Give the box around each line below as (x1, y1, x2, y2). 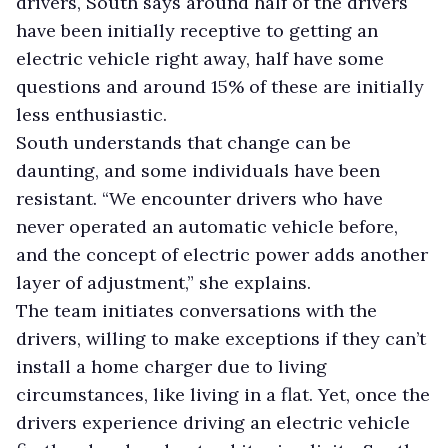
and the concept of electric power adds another (16, 242, 428, 266)
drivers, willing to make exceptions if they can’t (16, 326, 426, 350)
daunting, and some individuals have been (16, 158, 380, 182)
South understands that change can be (16, 130, 351, 154)
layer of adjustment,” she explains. (16, 270, 311, 294)
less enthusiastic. (16, 102, 167, 126)
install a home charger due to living (16, 354, 327, 378)
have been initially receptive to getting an (16, 18, 378, 42)
